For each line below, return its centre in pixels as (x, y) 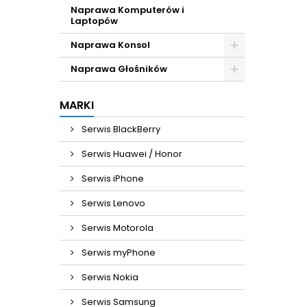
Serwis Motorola (116, 228)
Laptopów (94, 21)
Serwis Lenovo (112, 203)
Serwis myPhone (118, 253)
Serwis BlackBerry (120, 129)
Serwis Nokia (109, 277)
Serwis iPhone (112, 179)
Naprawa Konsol (110, 45)
